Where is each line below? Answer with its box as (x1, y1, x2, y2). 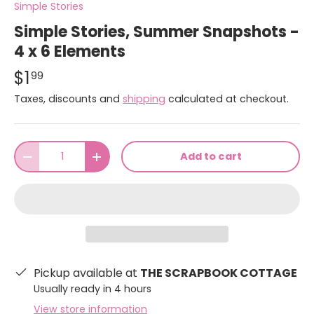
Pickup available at (34, 265, 140, 282)
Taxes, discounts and (14, 92, 123, 107)
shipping (123, 92, 165, 107)
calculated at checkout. (165, 92, 289, 107)
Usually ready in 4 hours (34, 282, 151, 296)
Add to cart (179, 149, 242, 164)
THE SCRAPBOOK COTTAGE (140, 265, 297, 282)
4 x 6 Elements (14, 41, 125, 63)
